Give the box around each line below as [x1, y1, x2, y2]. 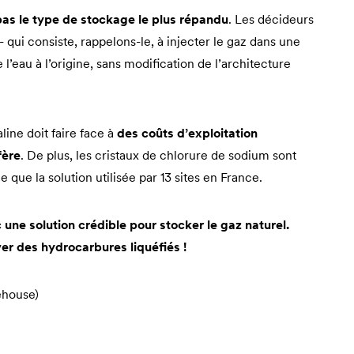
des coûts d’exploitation [117, 124, 258, 141]
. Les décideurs [228, 10, 314, 27]
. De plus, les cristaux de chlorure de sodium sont [21, 146, 296, 163]
